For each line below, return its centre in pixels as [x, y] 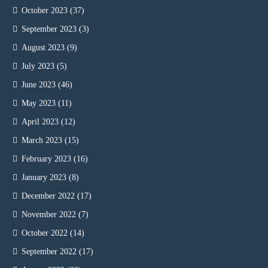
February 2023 [46, 159]
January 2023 [44, 177]
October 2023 [45, 10]
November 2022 [49, 214]
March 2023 [42, 140]
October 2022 [45, 233]
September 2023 [49, 29]
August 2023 [43, 47]
